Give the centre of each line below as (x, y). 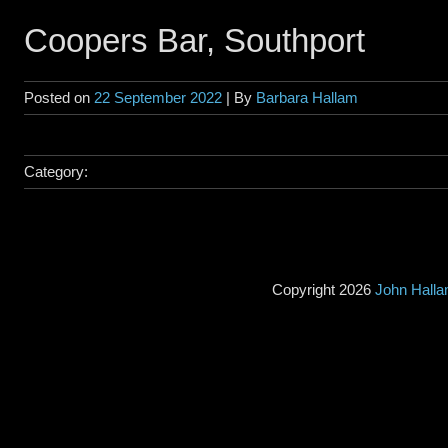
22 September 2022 (158, 97)
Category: (56, 171)
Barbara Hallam (307, 97)
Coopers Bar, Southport (194, 40)
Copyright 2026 (323, 289)
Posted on (59, 97)
